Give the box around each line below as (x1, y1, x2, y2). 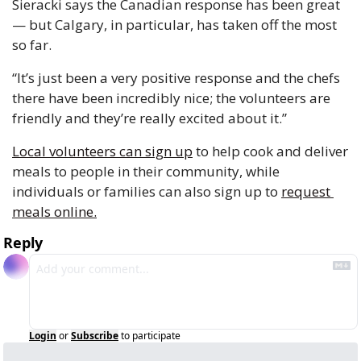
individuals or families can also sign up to (12, 182, 281, 201)
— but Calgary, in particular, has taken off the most (12, 15, 337, 35)
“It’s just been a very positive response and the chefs (12, 68, 340, 88)
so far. (12, 35, 55, 55)
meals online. (12, 202, 97, 222)
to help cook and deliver (193, 142, 348, 161)
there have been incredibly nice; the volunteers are (12, 89, 330, 108)
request (281, 182, 330, 201)
